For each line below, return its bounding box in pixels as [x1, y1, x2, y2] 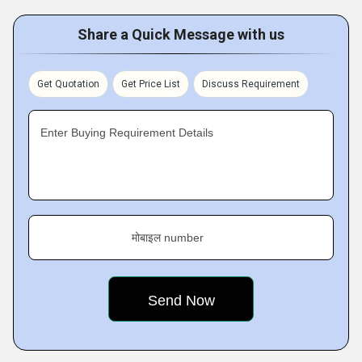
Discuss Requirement [202, 78, 300, 90]
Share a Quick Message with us [78, 26, 284, 43]
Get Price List [121, 78, 180, 90]
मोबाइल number [132, 231, 204, 244]
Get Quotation [37, 78, 99, 90]
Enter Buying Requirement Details [40, 126, 213, 139]
